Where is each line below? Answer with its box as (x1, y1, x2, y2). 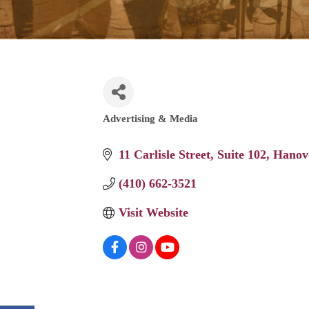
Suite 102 (217, 148, 266, 162)
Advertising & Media (103, 112, 199, 125)
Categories (102, 117, 161, 138)
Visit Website (118, 206, 188, 220)
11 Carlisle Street (118, 148, 210, 162)
